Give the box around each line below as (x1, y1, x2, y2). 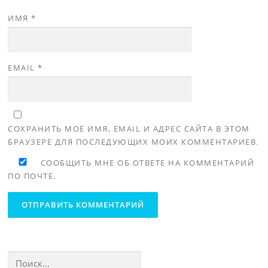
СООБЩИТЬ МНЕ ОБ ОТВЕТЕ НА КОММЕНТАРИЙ (38, 157, 255, 168)
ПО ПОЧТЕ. (8, 170, 56, 181)
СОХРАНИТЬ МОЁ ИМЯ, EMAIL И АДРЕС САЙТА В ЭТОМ (8, 123, 250, 134)
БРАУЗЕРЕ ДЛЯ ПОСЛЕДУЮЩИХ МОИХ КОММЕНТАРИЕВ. (8, 136, 259, 147)
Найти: (8, 252, 33, 263)
